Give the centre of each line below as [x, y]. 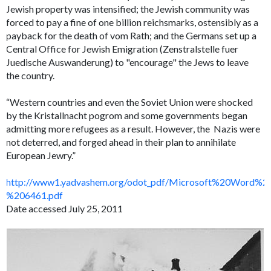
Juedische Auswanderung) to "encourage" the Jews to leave [128, 62]
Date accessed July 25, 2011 [65, 209]
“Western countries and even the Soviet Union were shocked [130, 102]
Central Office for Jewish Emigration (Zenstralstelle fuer [122, 49]
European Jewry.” [41, 155]
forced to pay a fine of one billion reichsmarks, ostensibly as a [132, 22]
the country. [31, 76]
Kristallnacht [62, 116]
